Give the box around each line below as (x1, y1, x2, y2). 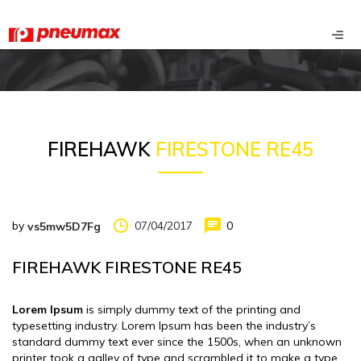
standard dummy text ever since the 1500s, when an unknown (12, 334, 342, 350)
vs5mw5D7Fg (27, 219, 101, 234)
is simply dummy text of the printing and (83, 302, 301, 317)
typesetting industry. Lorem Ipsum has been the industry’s (12, 318, 316, 334)
